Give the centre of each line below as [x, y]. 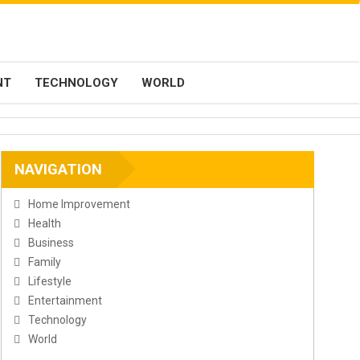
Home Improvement [79, 205]
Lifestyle [50, 282]
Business [51, 243]
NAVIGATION [58, 170]
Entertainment [65, 301]
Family [45, 262]
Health [45, 224]
